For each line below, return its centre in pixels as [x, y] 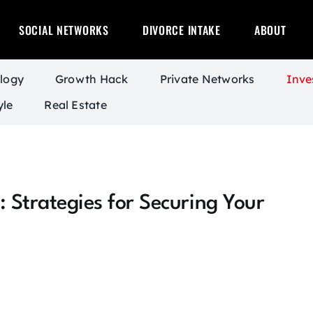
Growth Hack [92, 79]
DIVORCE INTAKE [181, 30]
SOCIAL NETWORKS [64, 30]
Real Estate [75, 105]
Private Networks [207, 79]
